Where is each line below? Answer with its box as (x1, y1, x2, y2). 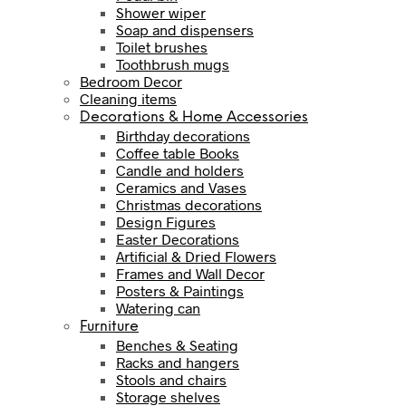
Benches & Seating (116, 335, 238, 353)
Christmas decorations (116, 195, 262, 213)
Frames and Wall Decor (116, 264, 265, 282)
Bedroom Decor (80, 72, 182, 90)
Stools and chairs (116, 370, 227, 388)
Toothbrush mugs (116, 54, 229, 72)
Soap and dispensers (116, 20, 254, 38)
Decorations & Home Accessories (80, 109, 308, 125)
